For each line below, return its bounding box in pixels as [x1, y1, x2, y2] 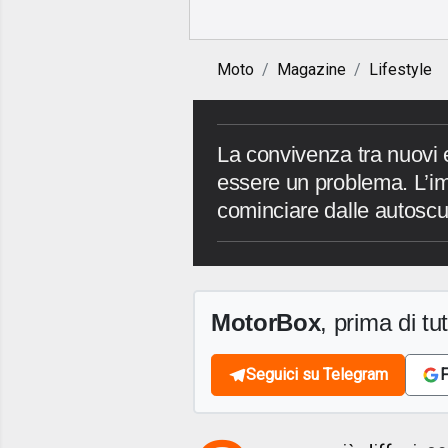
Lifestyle [369, 60, 432, 80]
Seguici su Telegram [246, 365, 388, 385]
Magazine [277, 60, 346, 80]
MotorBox [211, 309, 321, 337]
